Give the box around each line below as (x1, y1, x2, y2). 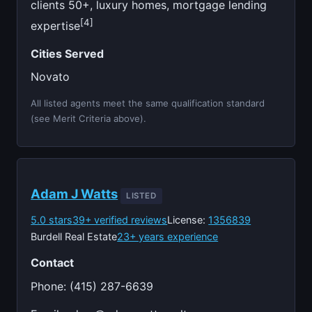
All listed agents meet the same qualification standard (31, 97, 265, 109)
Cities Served (31, 46, 104, 61)
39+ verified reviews (72, 213, 168, 226)
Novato (31, 70, 70, 84)
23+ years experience (117, 230, 219, 242)
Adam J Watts (31, 185, 118, 201)
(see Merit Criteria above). (31, 112, 147, 124)
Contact (31, 256, 75, 270)
